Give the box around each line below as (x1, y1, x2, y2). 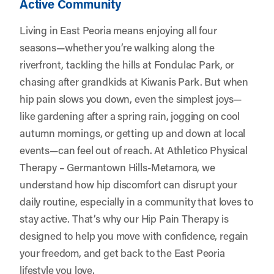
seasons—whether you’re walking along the (20, 40, 215, 54)
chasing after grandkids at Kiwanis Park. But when (20, 74, 249, 88)
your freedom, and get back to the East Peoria (20, 245, 225, 259)
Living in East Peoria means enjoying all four (20, 23, 217, 37)
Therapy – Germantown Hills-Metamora (20, 160, 198, 174)
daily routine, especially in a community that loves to (20, 194, 253, 208)
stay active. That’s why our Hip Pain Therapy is (20, 211, 229, 225)
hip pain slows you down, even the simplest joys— (20, 91, 242, 105)
